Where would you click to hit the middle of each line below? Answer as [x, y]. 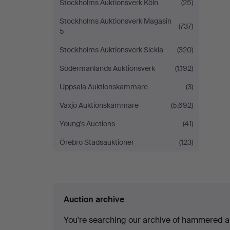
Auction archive [94, 199]
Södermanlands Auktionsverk [107, 68]
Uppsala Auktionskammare [104, 87]
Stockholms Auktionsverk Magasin [116, 21]
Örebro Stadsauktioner [97, 142]
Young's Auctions [87, 124]
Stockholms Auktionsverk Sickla [111, 50]
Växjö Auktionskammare [99, 105]
